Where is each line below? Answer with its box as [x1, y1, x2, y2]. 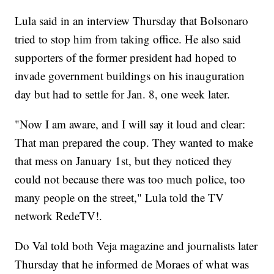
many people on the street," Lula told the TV [15, 190, 224, 206]
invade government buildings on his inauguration [15, 68, 245, 84]
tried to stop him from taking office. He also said [15, 31, 242, 47]
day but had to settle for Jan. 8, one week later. [15, 86, 231, 102]
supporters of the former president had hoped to [15, 50, 237, 65]
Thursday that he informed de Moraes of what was [15, 256, 250, 272]
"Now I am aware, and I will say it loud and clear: [15, 116, 246, 132]
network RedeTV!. [15, 208, 103, 224]
